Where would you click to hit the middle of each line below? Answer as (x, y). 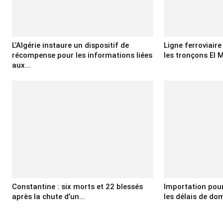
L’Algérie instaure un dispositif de (70, 46)
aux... (21, 65)
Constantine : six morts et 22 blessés (77, 186)
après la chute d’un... (49, 196)
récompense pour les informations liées (82, 56)
